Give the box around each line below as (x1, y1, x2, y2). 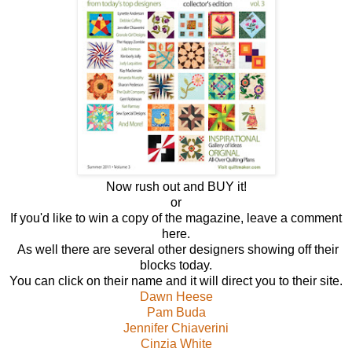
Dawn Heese (139, 290, 213, 304)
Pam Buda (146, 306, 206, 320)
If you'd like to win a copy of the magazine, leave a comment (10, 211, 342, 225)
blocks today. (140, 258, 212, 273)
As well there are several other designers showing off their (13, 243, 339, 257)
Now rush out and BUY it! (105, 180, 247, 194)
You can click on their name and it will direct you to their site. (9, 274, 343, 288)
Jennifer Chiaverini (123, 321, 229, 335)
